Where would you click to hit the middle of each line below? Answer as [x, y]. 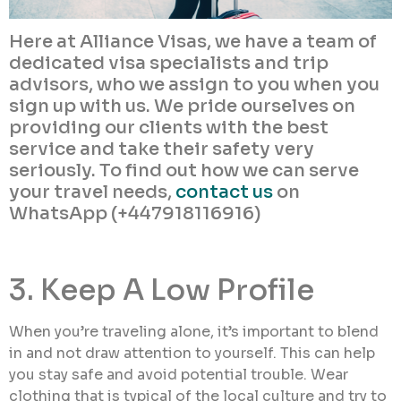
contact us [224, 192]
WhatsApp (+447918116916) [135, 214]
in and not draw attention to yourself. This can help [192, 354]
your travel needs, [92, 192]
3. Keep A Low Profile [162, 290]
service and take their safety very [162, 149]
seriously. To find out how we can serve [184, 171]
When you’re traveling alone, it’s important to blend [194, 332]
